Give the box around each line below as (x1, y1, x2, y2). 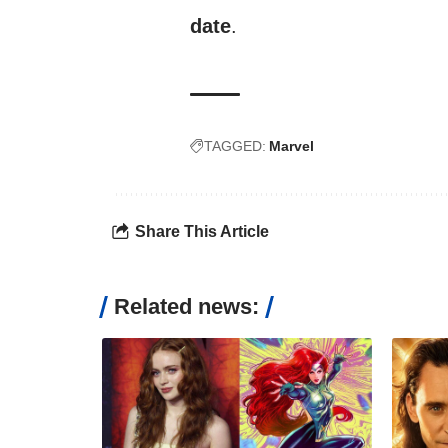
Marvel (269, 138, 314, 154)
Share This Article (135, 222, 269, 240)
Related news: (114, 294, 259, 319)
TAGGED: (204, 138, 266, 154)
